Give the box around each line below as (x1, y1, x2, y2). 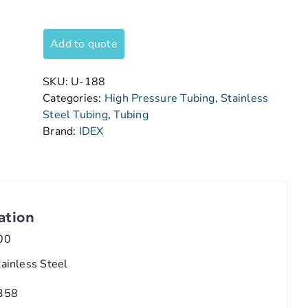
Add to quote (50, 36, 118, 52)
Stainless (221, 91, 269, 106)
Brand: (43, 124, 79, 139)
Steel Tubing (43, 107, 108, 122)
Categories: (43, 91, 104, 106)
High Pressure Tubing (104, 91, 215, 106)
